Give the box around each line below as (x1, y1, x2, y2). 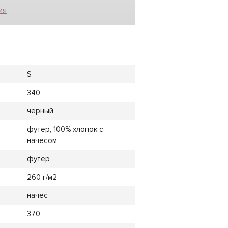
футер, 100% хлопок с (26, 124, 103, 134)
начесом (26, 135, 57, 145)
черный (26, 106, 53, 116)
